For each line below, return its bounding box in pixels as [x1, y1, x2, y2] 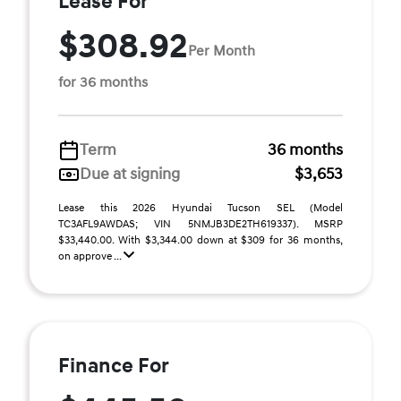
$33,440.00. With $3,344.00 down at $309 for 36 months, [58, 234, 343, 247]
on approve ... [58, 250, 124, 263]
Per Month [188, 41, 255, 60]
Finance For [58, 354, 169, 379]
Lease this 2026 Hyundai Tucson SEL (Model [58, 201, 343, 215]
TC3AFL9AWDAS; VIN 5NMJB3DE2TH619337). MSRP [58, 218, 343, 231]
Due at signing [80, 164, 180, 184]
